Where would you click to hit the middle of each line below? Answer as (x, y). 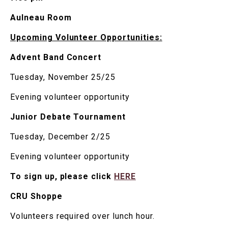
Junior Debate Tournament (68, 117)
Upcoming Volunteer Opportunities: (86, 37)
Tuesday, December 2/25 (61, 136)
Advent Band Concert (56, 57)
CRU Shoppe (36, 196)
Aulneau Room (41, 17)
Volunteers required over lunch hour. (82, 216)
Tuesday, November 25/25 (63, 77)
